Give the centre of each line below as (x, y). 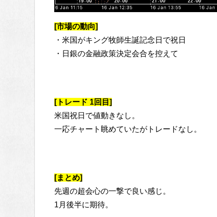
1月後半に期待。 (84, 204)
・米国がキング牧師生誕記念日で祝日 (120, 40)
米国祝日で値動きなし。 (97, 115)
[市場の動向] (76, 26)
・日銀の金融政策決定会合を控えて (116, 53)
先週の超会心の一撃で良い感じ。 (112, 191)
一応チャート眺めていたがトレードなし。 (128, 129)
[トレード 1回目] (83, 102)
